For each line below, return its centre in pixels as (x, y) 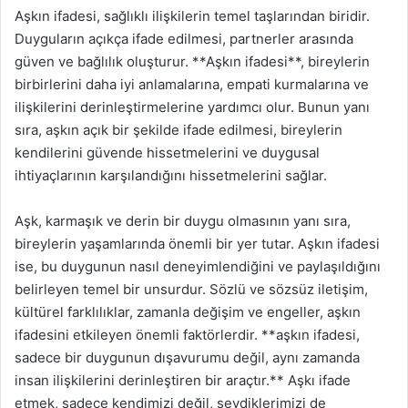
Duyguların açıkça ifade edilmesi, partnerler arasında (184, 38)
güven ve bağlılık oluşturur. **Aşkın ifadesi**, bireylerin (192, 61)
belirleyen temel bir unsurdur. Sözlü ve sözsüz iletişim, (191, 289)
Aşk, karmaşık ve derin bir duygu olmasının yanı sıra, (183, 220)
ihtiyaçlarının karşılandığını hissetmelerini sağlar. (171, 175)
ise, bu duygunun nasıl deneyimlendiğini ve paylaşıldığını (198, 266)
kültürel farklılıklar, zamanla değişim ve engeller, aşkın (188, 311)
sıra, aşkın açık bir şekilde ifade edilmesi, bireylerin (178, 129)
